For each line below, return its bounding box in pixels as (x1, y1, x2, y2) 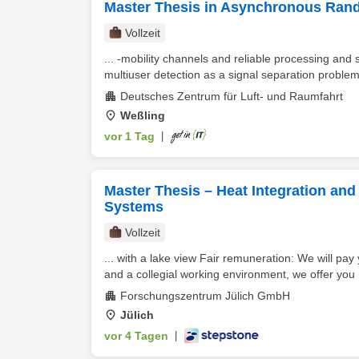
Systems (104, 199, 163, 215)
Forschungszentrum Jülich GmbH (120, 289, 290, 302)
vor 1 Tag (104, 130, 155, 143)
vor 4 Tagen (104, 329, 168, 342)
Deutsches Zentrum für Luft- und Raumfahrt (120, 90, 343, 103)
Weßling (120, 109, 165, 122)
